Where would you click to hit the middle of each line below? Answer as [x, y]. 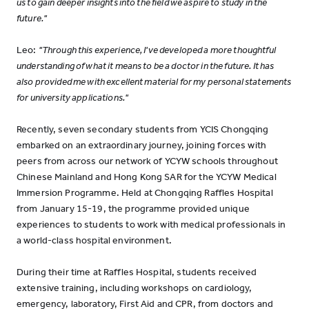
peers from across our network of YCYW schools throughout [147, 161]
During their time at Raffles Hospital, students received [137, 272]
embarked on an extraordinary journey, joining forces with [141, 145]
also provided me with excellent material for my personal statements [154, 82]
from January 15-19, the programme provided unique [133, 209]
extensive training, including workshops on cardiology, [134, 288]
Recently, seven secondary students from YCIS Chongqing [143, 129]
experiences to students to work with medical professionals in [151, 225]
